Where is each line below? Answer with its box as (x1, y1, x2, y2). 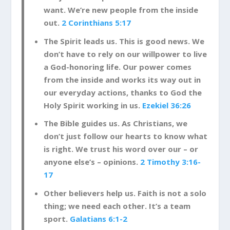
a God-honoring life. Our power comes (43, 61, 191, 72)
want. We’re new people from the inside (43, 5, 198, 15)
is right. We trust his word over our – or (43, 144, 198, 155)
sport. (43, 213, 70, 224)
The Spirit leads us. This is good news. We (43, 35, 204, 46)
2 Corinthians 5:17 (61, 17, 131, 28)
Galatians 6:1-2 (69, 213, 127, 224)
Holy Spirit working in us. (43, 100, 142, 110)
